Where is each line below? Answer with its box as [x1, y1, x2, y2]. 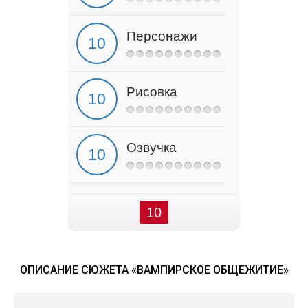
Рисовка [126, 85, 177, 99]
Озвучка [126, 140, 177, 155]
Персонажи [126, 29, 197, 43]
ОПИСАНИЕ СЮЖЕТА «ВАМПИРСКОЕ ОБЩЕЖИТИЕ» [19, 263, 289, 276]
